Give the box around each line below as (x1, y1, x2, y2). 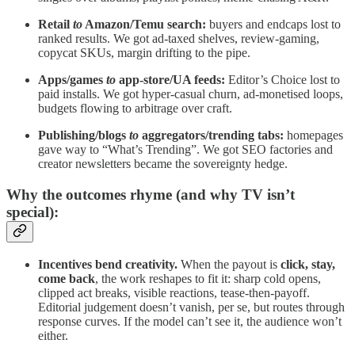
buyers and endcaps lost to (206, 17, 341, 32)
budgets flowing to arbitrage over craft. (38, 101, 232, 116)
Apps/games (38, 73, 106, 87)
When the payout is (181, 257, 281, 271)
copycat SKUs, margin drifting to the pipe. (38, 46, 250, 60)
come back (38, 271, 95, 285)
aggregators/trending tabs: (139, 128, 284, 143)
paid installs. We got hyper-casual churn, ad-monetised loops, (38, 87, 343, 101)
